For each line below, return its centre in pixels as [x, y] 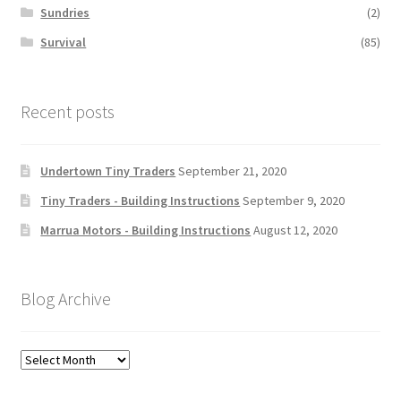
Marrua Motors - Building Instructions [146, 230]
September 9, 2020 [294, 200]
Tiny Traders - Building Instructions [141, 200]
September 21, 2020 [233, 171]
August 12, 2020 [296, 230]
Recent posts [67, 111]
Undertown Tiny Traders [108, 171]
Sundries [65, 13]
